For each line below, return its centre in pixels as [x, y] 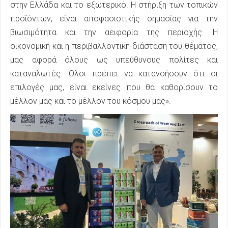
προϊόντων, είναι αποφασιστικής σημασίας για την [114, 18]
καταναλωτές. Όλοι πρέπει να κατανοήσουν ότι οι [114, 73]
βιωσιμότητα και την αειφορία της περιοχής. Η [114, 32]
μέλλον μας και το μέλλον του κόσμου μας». [91, 101]
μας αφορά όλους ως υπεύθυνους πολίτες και [114, 60]
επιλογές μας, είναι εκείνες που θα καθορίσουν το [114, 87]
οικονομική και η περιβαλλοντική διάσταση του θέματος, [114, 46]
